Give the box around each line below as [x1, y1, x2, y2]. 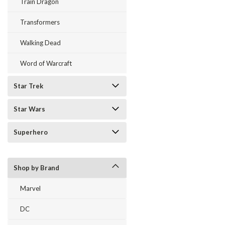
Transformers [20, 18, 60, 26]
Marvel [20, 184, 41, 192]
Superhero [14, 128, 48, 136]
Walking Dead [20, 39, 61, 47]
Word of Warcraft [20, 59, 72, 67]
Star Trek [14, 82, 43, 90]
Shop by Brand [14, 164, 59, 172]
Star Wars [14, 105, 45, 113]
